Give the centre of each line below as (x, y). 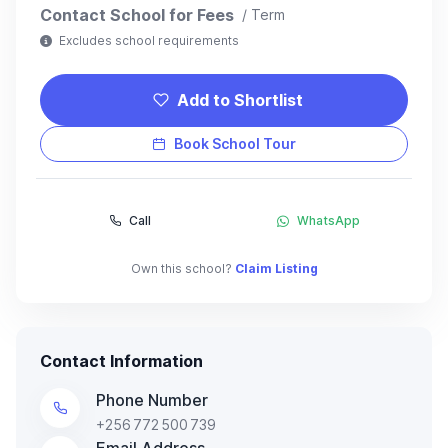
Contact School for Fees (137, 14)
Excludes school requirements (147, 40)
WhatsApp (328, 220)
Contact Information (121, 360)
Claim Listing (276, 268)
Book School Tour (235, 143)
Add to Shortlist (240, 99)
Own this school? (182, 268)
